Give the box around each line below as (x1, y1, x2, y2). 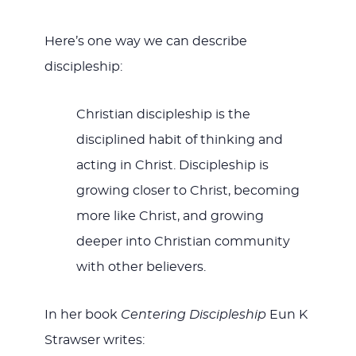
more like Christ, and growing (75, 210, 264, 223)
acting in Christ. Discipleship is (75, 159, 269, 172)
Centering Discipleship (120, 308, 266, 322)
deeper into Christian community (75, 235, 290, 249)
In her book (44, 308, 121, 322)
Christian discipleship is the (75, 108, 250, 122)
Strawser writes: (44, 334, 145, 347)
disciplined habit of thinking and (75, 133, 283, 147)
